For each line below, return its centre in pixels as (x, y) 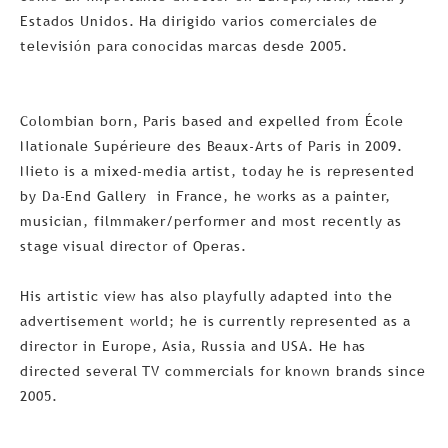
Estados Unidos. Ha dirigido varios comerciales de (199, 21)
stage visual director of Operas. (133, 246)
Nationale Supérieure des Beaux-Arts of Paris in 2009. (211, 146)
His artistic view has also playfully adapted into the (206, 296)
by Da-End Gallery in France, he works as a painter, (205, 196)
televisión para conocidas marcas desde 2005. (184, 46)
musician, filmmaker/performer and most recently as (211, 221)
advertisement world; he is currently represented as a (215, 321)
